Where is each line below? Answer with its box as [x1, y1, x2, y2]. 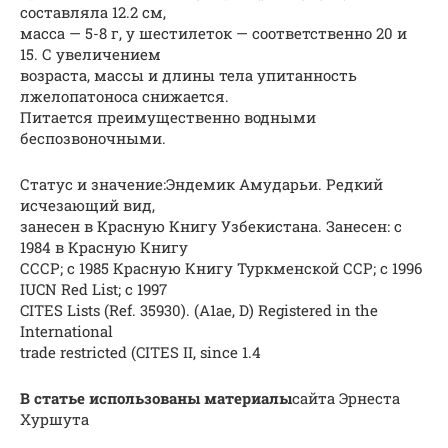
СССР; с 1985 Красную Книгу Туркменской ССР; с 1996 [20, 258, 422, 279]
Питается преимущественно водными [20, 107, 316, 128]
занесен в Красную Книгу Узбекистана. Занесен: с [20, 216, 402, 237]
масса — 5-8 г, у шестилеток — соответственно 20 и [20, 23, 407, 44]
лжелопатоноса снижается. [20, 86, 229, 107]
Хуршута [20, 409, 89, 430]
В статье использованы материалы [20, 388, 292, 409]
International [20, 321, 113, 342]
